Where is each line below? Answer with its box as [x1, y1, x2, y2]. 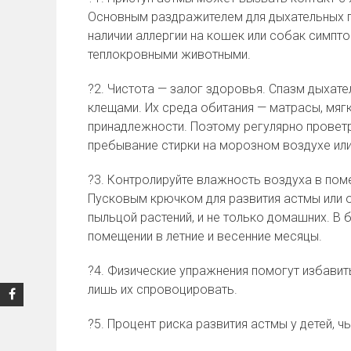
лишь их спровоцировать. [88, 282, 237, 297]
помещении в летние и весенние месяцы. [88, 229, 322, 244]
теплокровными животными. [88, 47, 251, 62]
